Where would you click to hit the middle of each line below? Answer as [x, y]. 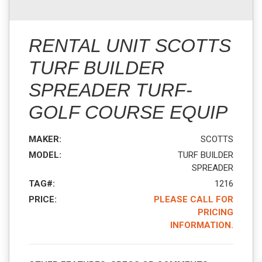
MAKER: [45, 139]
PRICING [216, 213]
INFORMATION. [202, 225]
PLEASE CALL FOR [194, 200]
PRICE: [43, 200]
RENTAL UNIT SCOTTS [130, 46]
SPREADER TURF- [111, 90]
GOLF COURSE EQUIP [128, 113]
